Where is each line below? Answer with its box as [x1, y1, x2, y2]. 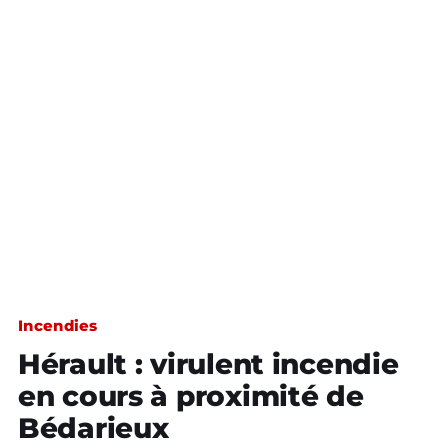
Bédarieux [18, 411, 169, 445]
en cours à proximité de [18, 379, 364, 413]
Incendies [18, 316, 98, 335]
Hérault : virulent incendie [18, 347, 399, 381]
